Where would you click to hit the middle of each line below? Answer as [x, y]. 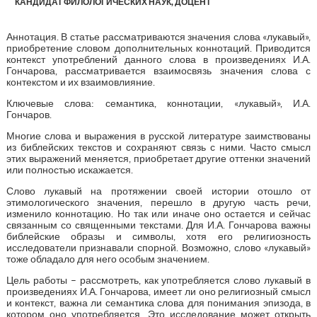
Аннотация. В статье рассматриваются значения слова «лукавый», [158, 36]
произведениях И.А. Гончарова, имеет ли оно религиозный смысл [158, 291]
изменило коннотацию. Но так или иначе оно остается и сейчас [158, 213]
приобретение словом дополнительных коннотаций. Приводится [158, 48]
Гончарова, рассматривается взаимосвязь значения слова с [158, 70]
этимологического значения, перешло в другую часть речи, [158, 202]
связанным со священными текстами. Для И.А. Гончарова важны [158, 225]
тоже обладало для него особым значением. [108, 259]
